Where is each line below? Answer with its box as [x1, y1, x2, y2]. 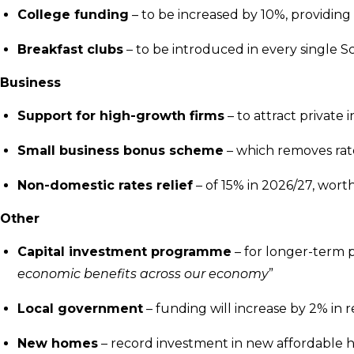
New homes [17, 336, 98, 351]
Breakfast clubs [17, 42, 123, 57]
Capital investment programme [17, 244, 232, 259]
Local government [17, 301, 143, 316]
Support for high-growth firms [17, 108, 224, 123]
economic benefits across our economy [17, 266, 269, 281]
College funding [17, 7, 129, 22]
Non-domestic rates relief [17, 178, 193, 193]
